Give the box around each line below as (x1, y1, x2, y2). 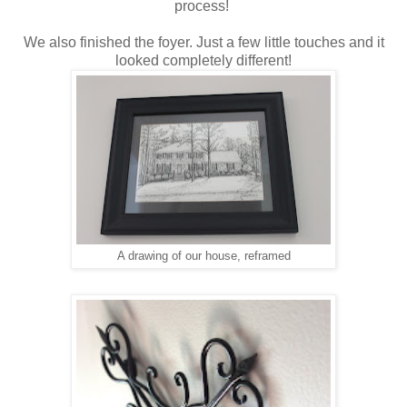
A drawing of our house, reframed (116, 250, 291, 263)
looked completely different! (115, 53, 292, 69)
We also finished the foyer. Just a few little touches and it (23, 35, 384, 51)
